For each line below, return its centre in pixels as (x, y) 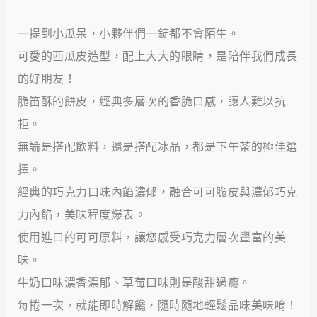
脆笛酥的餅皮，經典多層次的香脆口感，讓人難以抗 (152, 101)
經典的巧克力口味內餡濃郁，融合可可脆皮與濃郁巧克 (157, 192)
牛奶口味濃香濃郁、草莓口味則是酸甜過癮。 (134, 282)
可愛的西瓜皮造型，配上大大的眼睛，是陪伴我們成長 (157, 56)
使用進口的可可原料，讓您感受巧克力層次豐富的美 (152, 237)
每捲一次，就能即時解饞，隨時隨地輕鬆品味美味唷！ (157, 305)
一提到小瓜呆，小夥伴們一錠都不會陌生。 (128, 33)
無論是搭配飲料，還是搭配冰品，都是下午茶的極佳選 (157, 146)
